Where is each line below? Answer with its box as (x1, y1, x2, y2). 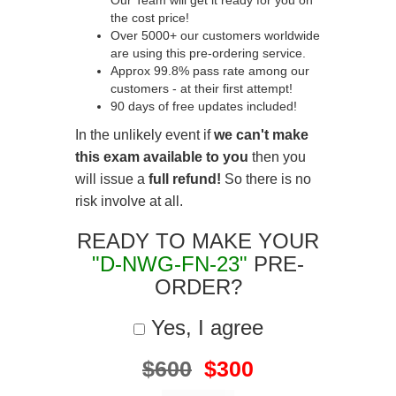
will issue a (75, 171, 148, 187)
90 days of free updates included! (110, 99, 297, 113)
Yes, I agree (144, 316, 263, 339)
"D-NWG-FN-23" (92, 252, 247, 276)
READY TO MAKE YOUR (77, 229, 319, 253)
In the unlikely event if (75, 127, 214, 142)
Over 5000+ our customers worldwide (110, 28, 320, 42)
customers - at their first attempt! (110, 81, 293, 95)
